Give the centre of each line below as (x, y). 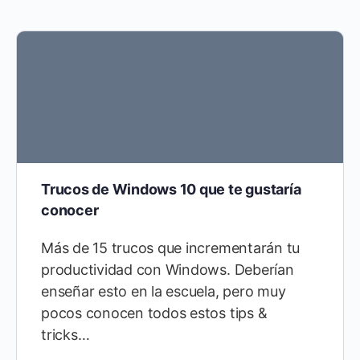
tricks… (65, 335)
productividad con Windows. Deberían (168, 270)
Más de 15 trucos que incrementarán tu (171, 248)
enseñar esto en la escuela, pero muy (164, 291)
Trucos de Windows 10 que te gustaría (171, 189)
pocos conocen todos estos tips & (154, 313)
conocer (70, 210)
